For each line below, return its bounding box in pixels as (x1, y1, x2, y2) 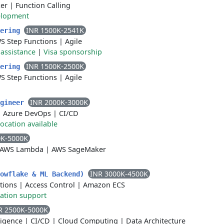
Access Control (25, 180, 75, 189)
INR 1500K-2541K (26, 25, 84, 35)
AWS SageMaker (51, 144, 106, 154)
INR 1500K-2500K (26, 61, 84, 71)
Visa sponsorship (43, 47, 102, 56)
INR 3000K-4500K (90, 169, 148, 178)
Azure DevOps (3, 108, 51, 118)
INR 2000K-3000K (30, 97, 88, 107)
